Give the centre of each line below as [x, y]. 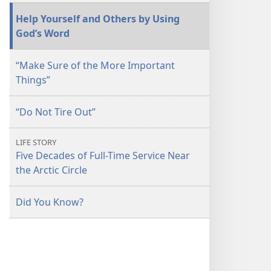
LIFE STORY [36, 142]
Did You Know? [50, 202]
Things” [33, 80]
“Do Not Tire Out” [56, 112]
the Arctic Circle [51, 170]
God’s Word [43, 33]
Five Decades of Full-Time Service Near [103, 155]
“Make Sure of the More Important [95, 65]
